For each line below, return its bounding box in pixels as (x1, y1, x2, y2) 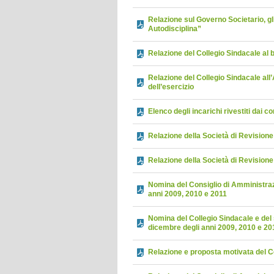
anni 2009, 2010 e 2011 (148, 190, 227, 198)
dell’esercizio (148, 83, 194, 91)
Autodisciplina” (148, 24, 201, 33)
